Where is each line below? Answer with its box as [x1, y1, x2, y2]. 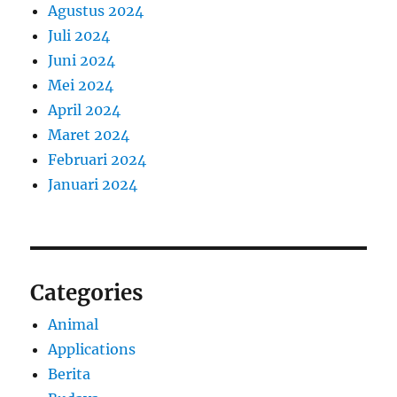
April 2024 [48, 100, 121, 119]
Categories [30, 278, 144, 307]
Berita [48, 364, 91, 383]
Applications [48, 339, 136, 358]
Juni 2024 [48, 51, 116, 69]
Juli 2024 [48, 26, 111, 44]
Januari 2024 [48, 175, 138, 193]
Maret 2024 [48, 125, 130, 144]
